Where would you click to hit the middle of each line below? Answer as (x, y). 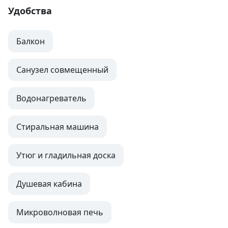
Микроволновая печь (60, 212)
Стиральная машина (58, 127)
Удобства (30, 11)
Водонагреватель (51, 98)
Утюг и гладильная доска (66, 155)
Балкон (31, 41)
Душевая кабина (49, 184)
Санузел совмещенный (62, 70)
